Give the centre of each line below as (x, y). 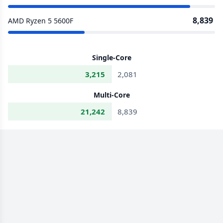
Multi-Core (111, 95)
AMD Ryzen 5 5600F (41, 20)
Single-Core (111, 57)
